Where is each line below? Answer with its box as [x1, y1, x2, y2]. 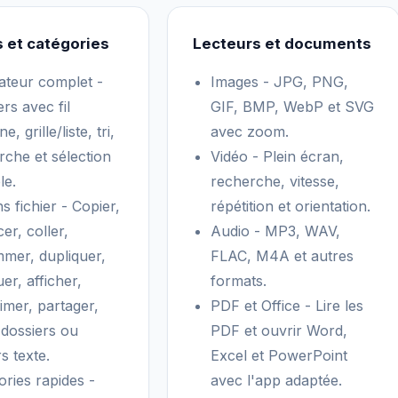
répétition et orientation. [211, 197, 370, 215]
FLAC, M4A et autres [211, 247, 354, 265]
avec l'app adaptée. [211, 371, 342, 389]
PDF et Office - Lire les [211, 297, 363, 314]
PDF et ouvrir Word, [211, 322, 347, 339]
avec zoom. [211, 123, 289, 140]
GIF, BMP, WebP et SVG [211, 98, 374, 115]
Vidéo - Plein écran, [211, 147, 344, 165]
